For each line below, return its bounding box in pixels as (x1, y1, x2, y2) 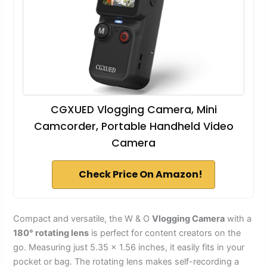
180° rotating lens (13, 228, 89, 239)
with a (225, 213, 252, 225)
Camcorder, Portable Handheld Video (33, 119, 234, 134)
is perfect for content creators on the (89, 228, 241, 239)
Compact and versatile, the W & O (13, 213, 153, 225)
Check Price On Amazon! (79, 167, 203, 182)
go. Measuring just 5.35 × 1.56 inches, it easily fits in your (13, 242, 245, 253)
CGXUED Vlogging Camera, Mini (50, 103, 217, 117)
